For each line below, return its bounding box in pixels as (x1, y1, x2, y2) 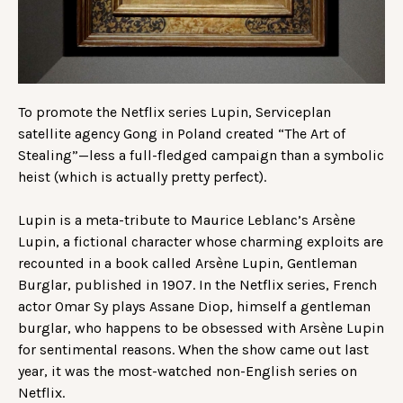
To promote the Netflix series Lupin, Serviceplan (18, 103, 331, 121)
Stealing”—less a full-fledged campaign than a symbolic (18, 146, 384, 164)
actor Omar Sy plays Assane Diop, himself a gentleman (18, 297, 371, 315)
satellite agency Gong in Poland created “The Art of (18, 124, 345, 142)
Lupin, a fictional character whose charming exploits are (18, 232, 383, 250)
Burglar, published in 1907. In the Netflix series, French (18, 275, 377, 293)
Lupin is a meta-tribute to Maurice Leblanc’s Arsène (18, 210, 355, 228)
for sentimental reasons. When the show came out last (18, 340, 369, 358)
